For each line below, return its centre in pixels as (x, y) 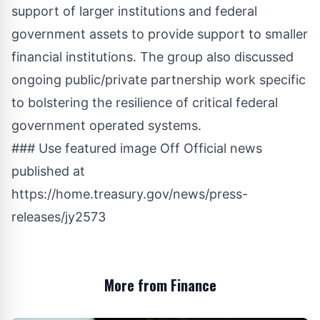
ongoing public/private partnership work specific (159, 80)
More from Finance (160, 285)
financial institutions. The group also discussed (152, 57)
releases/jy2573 (59, 217)
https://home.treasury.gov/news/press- (130, 194)
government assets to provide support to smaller (160, 34)
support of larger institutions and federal (134, 11)
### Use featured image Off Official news (137, 149)
